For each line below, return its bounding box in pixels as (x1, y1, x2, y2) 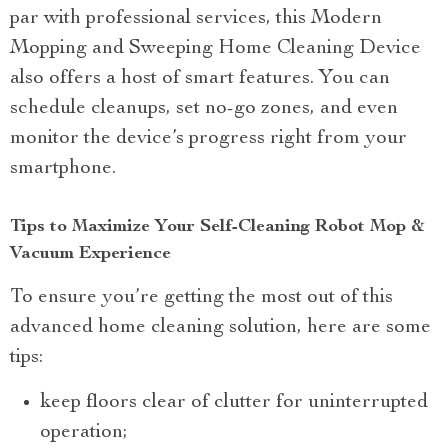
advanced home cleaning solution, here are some (10, 318, 431, 339)
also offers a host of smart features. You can (10, 69, 390, 90)
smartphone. (10, 159, 116, 180)
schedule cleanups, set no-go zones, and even (10, 99, 398, 120)
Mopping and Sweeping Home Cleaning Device (10, 39, 421, 60)
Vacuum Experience (10, 245, 171, 264)
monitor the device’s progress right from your (10, 129, 407, 150)
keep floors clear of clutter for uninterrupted (40, 393, 428, 414)
